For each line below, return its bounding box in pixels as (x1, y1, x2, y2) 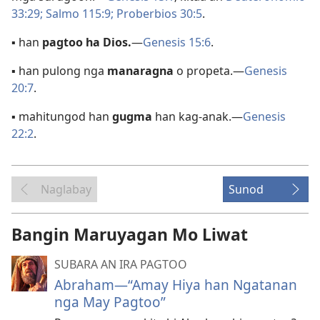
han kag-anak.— (152, 109, 243, 124)
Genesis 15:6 (143, 34, 211, 50)
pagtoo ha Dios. (42, 34, 131, 50)
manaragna (107, 63, 174, 79)
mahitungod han (16, 109, 112, 124)
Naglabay (41, 181, 91, 197)
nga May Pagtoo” (54, 292, 166, 311)
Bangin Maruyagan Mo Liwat (11, 223, 248, 246)
